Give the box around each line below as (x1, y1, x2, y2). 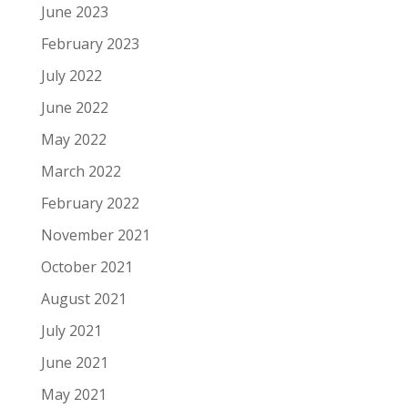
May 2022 (40, 129, 107, 149)
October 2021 (40, 257, 133, 277)
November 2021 (40, 225, 150, 245)
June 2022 (40, 97, 108, 117)
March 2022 (40, 161, 121, 181)
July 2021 (40, 321, 102, 341)
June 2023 (40, 2, 108, 22)
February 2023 (40, 34, 139, 54)
